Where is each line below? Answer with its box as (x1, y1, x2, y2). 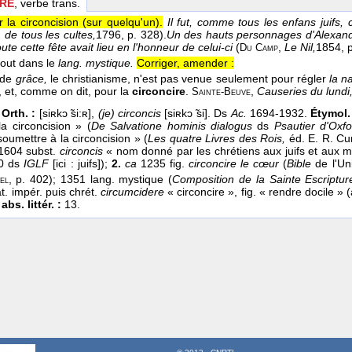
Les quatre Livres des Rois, (148, 132, 286, 145)
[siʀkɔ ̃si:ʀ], (35, 107, 98, 120)
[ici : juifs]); (49, 157, 112, 170)
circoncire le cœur (189, 157, 280, 170)
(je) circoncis (97, 107, 161, 120)
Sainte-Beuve (192, 86, 251, 98)
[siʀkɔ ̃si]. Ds (160, 107, 231, 120)
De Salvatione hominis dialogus (90, 119, 253, 133)
